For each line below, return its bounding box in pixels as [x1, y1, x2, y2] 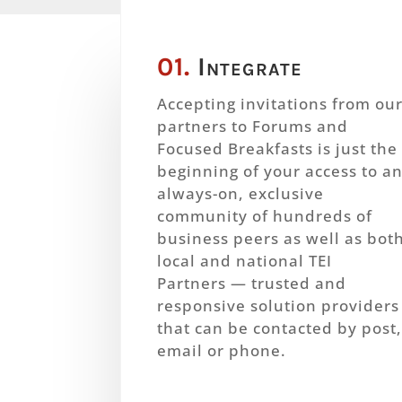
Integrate [190, 51, 303, 83]
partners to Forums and [157, 116, 349, 137]
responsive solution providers [157, 295, 400, 317]
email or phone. [157, 340, 287, 362]
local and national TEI [157, 250, 333, 272]
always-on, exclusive [157, 183, 325, 205]
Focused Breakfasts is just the [157, 138, 398, 160]
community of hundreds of [157, 205, 373, 227]
